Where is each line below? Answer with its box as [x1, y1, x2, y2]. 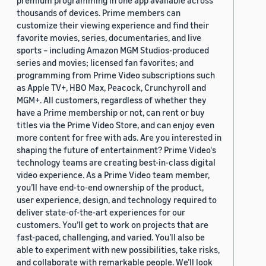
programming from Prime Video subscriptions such [17, 69, 215, 81]
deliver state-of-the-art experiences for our [17, 207, 185, 218]
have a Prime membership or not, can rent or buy [17, 107, 205, 118]
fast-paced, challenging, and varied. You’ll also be [17, 232, 205, 243]
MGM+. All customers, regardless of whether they [17, 94, 207, 106]
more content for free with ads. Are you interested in [17, 132, 221, 143]
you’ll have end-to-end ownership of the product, [17, 182, 204, 193]
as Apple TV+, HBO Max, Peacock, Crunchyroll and [17, 82, 206, 93]
